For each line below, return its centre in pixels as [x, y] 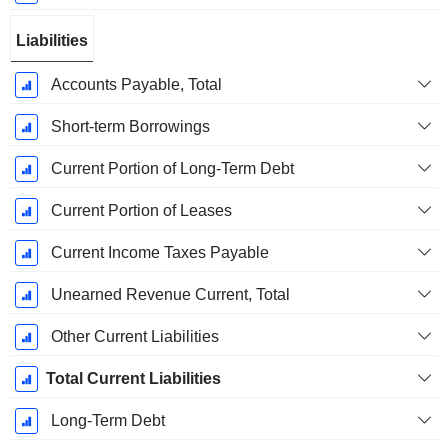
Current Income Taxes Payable [159, 253]
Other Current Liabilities [134, 337]
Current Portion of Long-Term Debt [172, 169]
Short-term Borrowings [130, 127]
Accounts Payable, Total [136, 85]
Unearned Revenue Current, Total [170, 295]
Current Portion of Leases [141, 211]
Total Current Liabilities [133, 379]
